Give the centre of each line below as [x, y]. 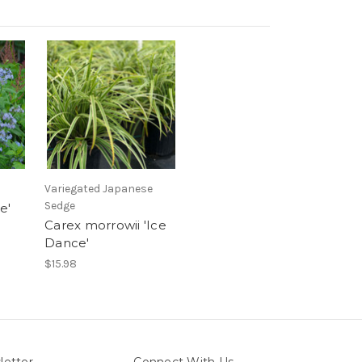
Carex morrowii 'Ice [105, 225]
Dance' [67, 243]
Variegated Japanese [99, 189]
